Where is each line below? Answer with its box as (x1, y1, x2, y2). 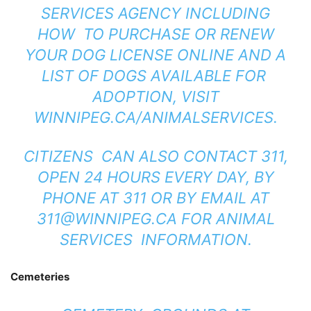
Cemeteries (10, 269, 69, 283)
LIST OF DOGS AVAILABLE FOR (41, 66, 270, 85)
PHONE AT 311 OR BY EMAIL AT (42, 188, 269, 207)
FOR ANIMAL (176, 209, 275, 228)
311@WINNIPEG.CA (36, 209, 177, 228)
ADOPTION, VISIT (92, 87, 219, 106)
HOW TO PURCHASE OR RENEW (37, 24, 274, 43)
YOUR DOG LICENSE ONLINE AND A (25, 45, 286, 64)
